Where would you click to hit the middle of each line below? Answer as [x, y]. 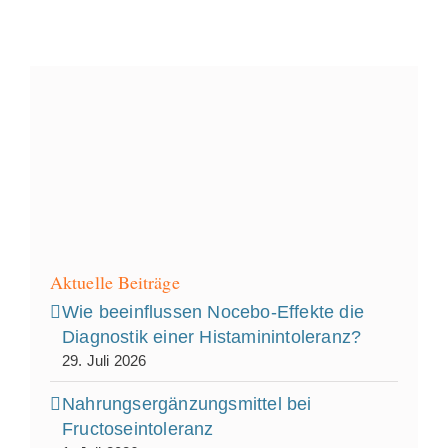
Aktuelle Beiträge [115, 282]
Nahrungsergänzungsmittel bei [187, 404]
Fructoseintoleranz [138, 429]
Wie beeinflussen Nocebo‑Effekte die [213, 312]
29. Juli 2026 [104, 361]
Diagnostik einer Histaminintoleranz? [212, 337]
